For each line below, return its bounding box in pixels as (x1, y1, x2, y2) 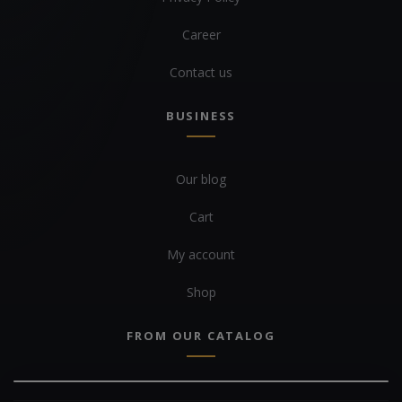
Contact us (170, 64, 232, 82)
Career (181, 26, 221, 44)
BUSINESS (165, 108, 237, 125)
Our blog (176, 170, 226, 188)
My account (167, 246, 235, 264)
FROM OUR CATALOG (127, 328, 275, 345)
